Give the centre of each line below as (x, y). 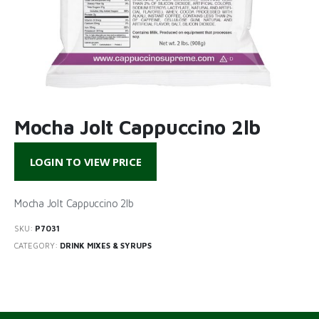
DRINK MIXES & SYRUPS (106, 246)
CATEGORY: (37, 246)
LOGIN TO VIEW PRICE (85, 162)
